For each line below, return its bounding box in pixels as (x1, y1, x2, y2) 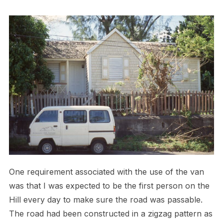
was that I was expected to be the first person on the (8, 180, 210, 191)
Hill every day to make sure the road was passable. (8, 194, 203, 205)
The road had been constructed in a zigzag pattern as (8, 208, 213, 219)
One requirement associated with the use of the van (8, 166, 204, 177)
